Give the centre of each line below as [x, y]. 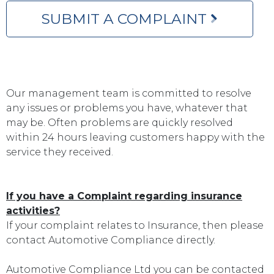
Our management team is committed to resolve [129, 93]
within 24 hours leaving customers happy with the [135, 137]
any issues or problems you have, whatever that [127, 108]
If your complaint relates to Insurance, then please [135, 225]
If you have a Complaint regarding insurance [124, 196]
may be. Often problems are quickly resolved [120, 122]
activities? [33, 210]
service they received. [60, 152]
